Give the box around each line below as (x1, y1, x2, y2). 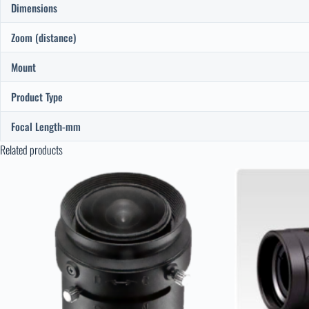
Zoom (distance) (11, 29, 76, 45)
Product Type (11, 88, 63, 104)
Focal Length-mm (11, 118, 81, 134)
